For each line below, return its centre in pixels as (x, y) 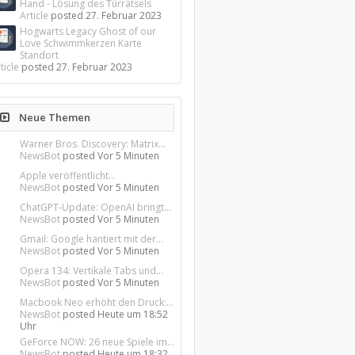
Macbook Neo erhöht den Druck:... (97, 302)
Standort (40, 55)
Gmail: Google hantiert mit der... (92, 239)
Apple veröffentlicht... (68, 176)
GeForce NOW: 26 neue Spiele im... (97, 342)
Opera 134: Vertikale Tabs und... (92, 271)
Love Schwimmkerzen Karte (81, 43)
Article (34, 15)
